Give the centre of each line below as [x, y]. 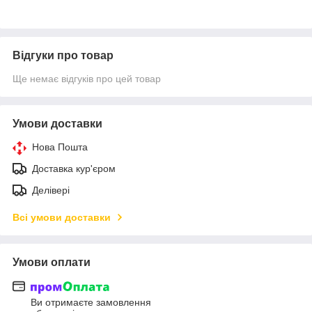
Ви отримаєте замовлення [91, 303]
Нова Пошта [60, 147]
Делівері [51, 190]
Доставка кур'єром [74, 169]
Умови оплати [52, 262]
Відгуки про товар [63, 55]
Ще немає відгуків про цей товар [87, 79]
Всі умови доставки [62, 217]
